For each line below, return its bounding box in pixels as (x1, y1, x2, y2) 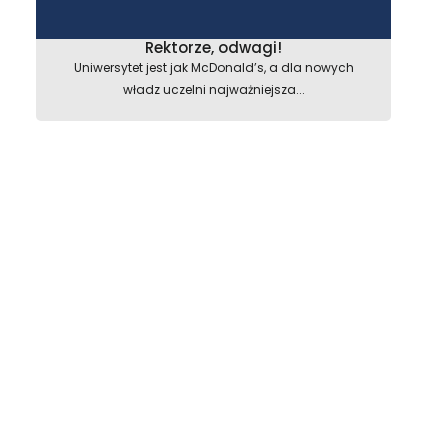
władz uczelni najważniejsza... (122, 81, 305, 98)
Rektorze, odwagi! (145, 37, 282, 58)
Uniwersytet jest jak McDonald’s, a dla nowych (73, 59, 354, 76)
